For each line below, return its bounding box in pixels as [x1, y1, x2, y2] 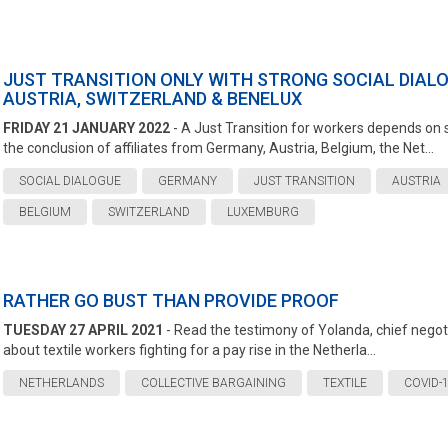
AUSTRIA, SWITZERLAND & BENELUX [2, 88, 302, 109]
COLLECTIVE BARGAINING [140, 376, 286, 390]
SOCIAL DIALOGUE [18, 174, 121, 188]
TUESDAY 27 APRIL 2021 [2, 322, 163, 338]
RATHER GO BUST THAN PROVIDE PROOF [2, 290, 339, 311]
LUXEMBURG [226, 205, 299, 219]
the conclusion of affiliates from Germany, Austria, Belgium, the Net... [2, 140, 434, 156]
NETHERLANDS [18, 376, 104, 390]
